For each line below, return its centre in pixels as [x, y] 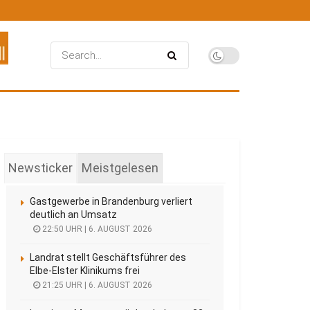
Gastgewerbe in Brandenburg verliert [111, 201]
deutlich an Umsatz [73, 215]
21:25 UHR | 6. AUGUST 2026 [96, 285]
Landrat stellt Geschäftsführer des [108, 257]
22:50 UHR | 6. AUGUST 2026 [96, 229]
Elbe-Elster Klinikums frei [85, 271]
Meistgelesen [120, 168]
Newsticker [40, 168]
